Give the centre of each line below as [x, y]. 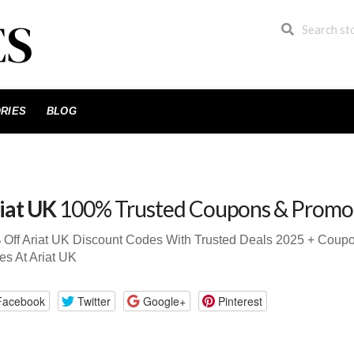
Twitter [94, 301]
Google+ [164, 301]
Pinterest [240, 301]
